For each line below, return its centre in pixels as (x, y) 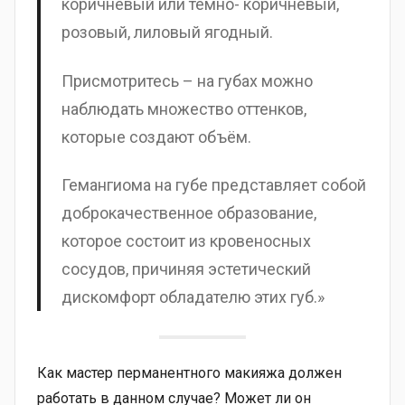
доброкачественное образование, (188, 213)
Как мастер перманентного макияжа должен (189, 373)
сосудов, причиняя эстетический (186, 269)
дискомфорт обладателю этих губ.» (193, 297)
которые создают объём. (156, 137)
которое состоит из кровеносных (186, 241)
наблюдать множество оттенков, (184, 108)
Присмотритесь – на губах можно (187, 80)
